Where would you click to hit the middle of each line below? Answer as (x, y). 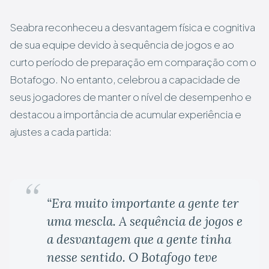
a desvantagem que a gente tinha (139, 240)
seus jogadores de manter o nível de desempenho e (131, 97)
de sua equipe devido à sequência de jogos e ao (122, 45)
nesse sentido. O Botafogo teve (132, 258)
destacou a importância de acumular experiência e (125, 115)
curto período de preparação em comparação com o (133, 62)
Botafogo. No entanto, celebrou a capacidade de (125, 80)
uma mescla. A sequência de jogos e (145, 222)
